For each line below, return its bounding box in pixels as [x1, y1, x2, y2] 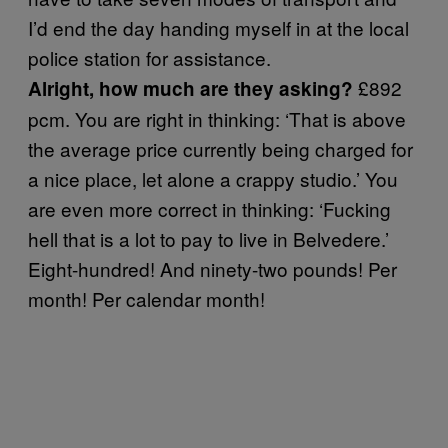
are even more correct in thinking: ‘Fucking [28, 194, 391, 222]
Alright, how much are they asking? [28, 74, 358, 102]
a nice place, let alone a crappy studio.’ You [28, 164, 398, 192]
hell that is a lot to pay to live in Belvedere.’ [28, 224, 389, 252]
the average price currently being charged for [28, 134, 413, 162]
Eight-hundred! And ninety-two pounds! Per [28, 254, 397, 282]
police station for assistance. [28, 43, 271, 71]
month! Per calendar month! [28, 284, 265, 312]
